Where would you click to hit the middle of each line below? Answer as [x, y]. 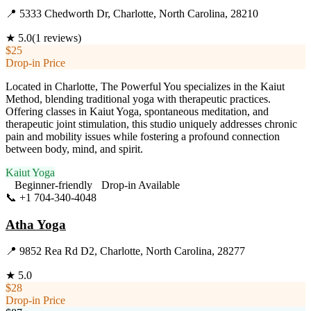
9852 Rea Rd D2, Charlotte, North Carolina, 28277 [132, 251]
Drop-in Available [141, 185]
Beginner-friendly [53, 185]
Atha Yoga [36, 224]
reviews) [61, 37]
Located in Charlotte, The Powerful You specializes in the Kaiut [145, 86]
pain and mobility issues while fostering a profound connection [143, 136]
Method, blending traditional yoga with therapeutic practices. [138, 99]
